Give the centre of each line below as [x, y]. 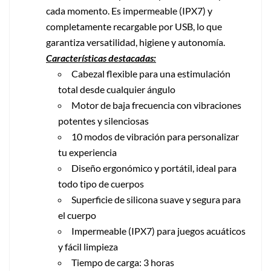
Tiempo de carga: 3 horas [123, 262]
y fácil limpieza [88, 246]
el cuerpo [77, 215]
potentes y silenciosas [103, 120]
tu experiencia [87, 152]
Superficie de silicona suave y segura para [156, 199]
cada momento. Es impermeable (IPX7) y [129, 10]
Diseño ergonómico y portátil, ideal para [154, 168]
